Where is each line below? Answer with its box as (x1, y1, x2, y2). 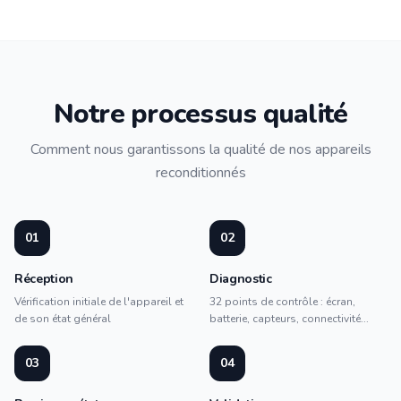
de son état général (14, 311, 111, 326)
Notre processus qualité (53, 96, 348, 132)
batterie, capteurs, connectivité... (209, 311, 369, 326)
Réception (14, 270, 73, 287)
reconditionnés (155, 163, 246, 183)
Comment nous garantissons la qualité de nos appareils (30, 140, 371, 159)
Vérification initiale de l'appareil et (14, 294, 183, 309)
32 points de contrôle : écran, (209, 294, 355, 309)
